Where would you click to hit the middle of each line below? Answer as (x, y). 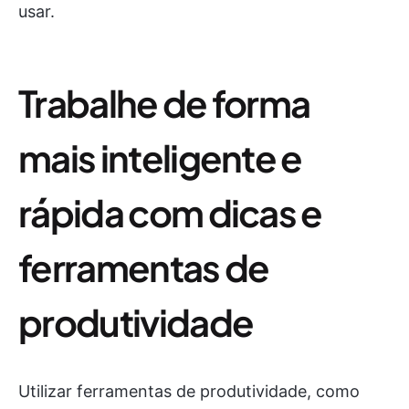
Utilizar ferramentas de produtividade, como (189, 391)
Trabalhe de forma (164, 102)
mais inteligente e (160, 157)
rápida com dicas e (170, 212)
